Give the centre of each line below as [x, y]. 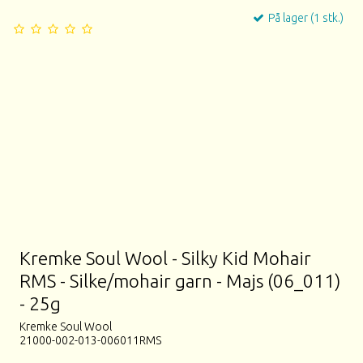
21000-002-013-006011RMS [91, 340]
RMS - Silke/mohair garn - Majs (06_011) [180, 280]
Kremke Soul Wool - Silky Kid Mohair [166, 258]
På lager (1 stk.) [304, 18]
